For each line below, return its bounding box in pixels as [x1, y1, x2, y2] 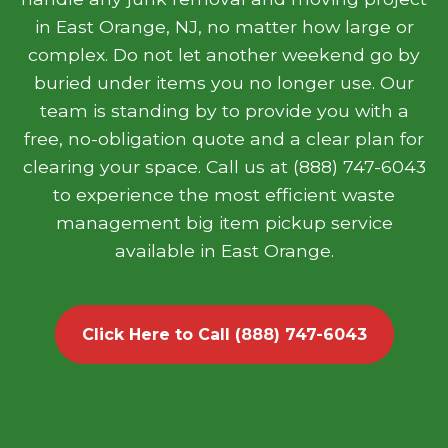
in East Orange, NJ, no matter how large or [34, 16, 414, 37]
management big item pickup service [55, 212, 393, 233]
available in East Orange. [114, 240, 334, 261]
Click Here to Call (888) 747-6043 [81, 325, 367, 344]
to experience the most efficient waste [53, 184, 395, 205]
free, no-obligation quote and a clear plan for [24, 128, 424, 149]
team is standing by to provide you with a [39, 100, 409, 121]
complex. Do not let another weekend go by [28, 44, 420, 65]
